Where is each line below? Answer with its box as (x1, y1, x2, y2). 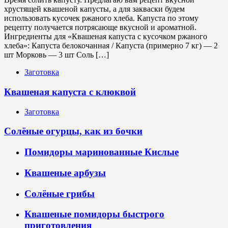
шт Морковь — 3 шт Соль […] (4, 50, 109, 60)
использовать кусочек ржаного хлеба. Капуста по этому (4, 14, 198, 23)
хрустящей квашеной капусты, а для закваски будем (4, 5, 185, 14)
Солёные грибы (24, 188, 95, 199)
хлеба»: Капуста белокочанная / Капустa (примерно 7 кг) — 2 (4, 41, 218, 50)
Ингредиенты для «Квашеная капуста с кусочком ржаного (4, 32, 207, 41)
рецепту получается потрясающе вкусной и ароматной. (4, 23, 196, 32)
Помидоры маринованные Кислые (24, 147, 179, 158)
